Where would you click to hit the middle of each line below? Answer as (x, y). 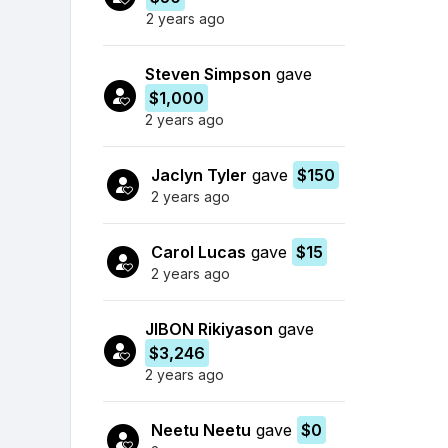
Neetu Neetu (201, 429)
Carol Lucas (198, 251)
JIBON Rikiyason (208, 328)
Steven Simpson (208, 73)
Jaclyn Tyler (199, 174)
